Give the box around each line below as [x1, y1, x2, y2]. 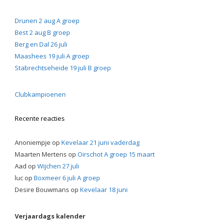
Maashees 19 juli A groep [15, 52, 89, 60]
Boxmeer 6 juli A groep [34, 173, 100, 182]
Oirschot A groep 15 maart [78, 150, 155, 159]
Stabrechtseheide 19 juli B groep [15, 63, 111, 72]
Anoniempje [15, 138, 51, 147]
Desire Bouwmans [15, 185, 69, 194]
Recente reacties [15, 114, 65, 123]
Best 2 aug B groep [15, 28, 70, 37]
